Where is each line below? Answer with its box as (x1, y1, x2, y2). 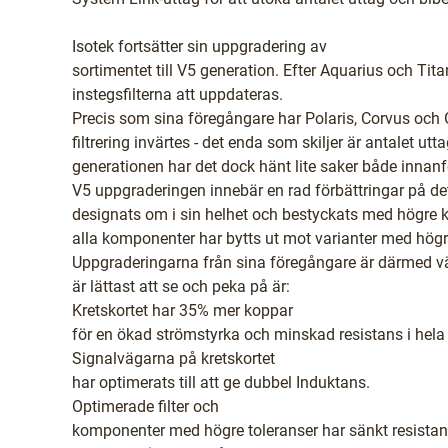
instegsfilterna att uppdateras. (72, 85, 283, 104)
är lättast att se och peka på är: (72, 277, 290, 296)
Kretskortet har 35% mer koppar (72, 301, 293, 320)
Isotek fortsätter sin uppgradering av (72, 37, 327, 56)
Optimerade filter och (72, 397, 219, 416)
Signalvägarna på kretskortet (72, 349, 275, 368)
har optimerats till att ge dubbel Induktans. (72, 373, 370, 392)
